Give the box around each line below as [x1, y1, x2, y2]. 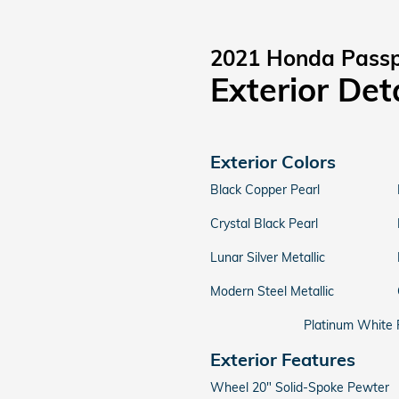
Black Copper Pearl [210, 182, 320, 198]
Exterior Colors [210, 151, 336, 173]
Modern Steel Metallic [210, 283, 334, 299]
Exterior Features [210, 348, 355, 370]
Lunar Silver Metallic [210, 249, 325, 265]
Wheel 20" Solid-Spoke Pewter [210, 379, 389, 395]
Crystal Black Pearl [210, 216, 318, 232]
